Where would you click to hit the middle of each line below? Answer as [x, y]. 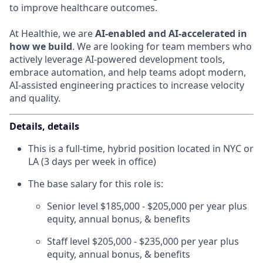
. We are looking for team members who [162, 47]
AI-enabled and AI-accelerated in [171, 34]
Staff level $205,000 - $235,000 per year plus [143, 242]
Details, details [44, 127]
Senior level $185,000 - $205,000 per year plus [147, 206]
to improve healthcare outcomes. [83, 8]
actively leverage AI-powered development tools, [117, 60]
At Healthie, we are [52, 34]
